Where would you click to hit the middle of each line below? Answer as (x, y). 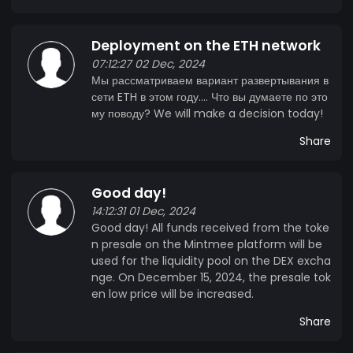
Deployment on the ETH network (206, 45)
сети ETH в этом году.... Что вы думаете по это (210, 97)
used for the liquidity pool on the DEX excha (211, 260)
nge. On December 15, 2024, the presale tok (211, 277)
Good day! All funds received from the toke (210, 227)
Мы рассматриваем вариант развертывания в (210, 80)
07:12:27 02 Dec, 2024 (148, 63)
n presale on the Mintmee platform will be (207, 244)
